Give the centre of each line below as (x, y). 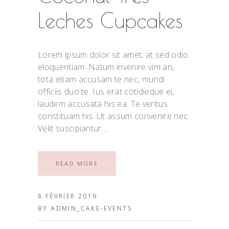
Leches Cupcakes (110, 20)
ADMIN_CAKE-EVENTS (91, 208)
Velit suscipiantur (71, 128)
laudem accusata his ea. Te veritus (103, 104)
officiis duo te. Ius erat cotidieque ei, (106, 91)
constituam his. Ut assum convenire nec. (114, 116)
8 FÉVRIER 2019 (68, 196)
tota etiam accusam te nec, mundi (101, 79)
